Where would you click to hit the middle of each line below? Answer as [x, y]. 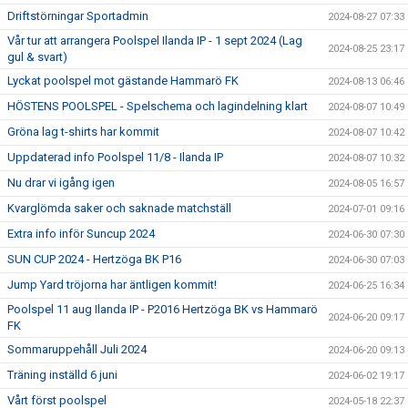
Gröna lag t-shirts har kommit [83, 132]
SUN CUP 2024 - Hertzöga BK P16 [94, 259]
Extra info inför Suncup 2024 [81, 234]
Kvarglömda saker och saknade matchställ [119, 208]
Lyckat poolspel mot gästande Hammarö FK [123, 81]
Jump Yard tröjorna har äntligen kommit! [112, 285]
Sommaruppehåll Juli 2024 [77, 349]
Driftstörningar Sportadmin [78, 16]
